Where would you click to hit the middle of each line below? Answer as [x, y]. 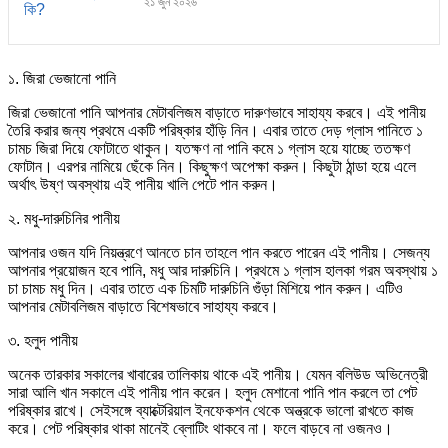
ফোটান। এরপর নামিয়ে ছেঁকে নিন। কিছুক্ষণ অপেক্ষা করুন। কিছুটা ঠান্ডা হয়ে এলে [212, 166]
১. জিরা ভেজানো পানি [62, 78]
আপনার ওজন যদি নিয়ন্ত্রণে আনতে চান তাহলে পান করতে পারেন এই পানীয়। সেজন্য [219, 252]
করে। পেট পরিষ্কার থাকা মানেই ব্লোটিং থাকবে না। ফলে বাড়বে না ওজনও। [200, 428]
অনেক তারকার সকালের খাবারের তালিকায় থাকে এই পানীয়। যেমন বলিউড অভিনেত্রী [218, 374]
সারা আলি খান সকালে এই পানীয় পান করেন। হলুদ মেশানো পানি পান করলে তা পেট [212, 392]
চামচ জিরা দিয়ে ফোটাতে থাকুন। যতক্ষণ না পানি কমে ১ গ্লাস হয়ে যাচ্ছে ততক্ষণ [209, 148]
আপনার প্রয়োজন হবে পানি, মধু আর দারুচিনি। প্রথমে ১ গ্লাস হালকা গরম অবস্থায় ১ [223, 270]
